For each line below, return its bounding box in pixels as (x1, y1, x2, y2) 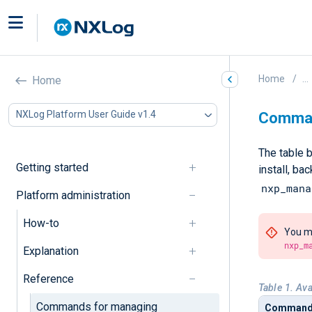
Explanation (22, 244, 79, 258)
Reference (22, 272, 74, 286)
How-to (22, 216, 59, 230)
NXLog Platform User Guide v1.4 (16, 109, 156, 120)
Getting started (15, 160, 88, 174)
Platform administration (15, 188, 130, 202)
